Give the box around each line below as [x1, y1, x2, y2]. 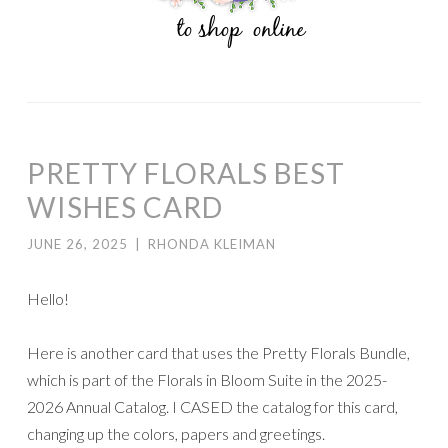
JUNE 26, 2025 [27, 235, 128, 252]
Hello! [27, 288, 69, 308]
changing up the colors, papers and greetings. [27, 423, 325, 443]
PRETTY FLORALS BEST [27, 155, 345, 190]
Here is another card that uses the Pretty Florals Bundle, [27, 342, 410, 362]
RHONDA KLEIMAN [148, 235, 276, 252]
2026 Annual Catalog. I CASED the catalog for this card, [27, 396, 398, 416]
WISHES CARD [27, 189, 223, 224]
